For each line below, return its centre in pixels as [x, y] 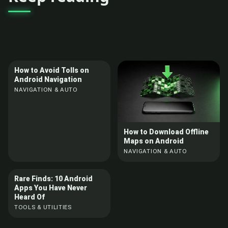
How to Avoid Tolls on [52, 70]
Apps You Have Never [51, 188]
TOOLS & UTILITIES [43, 207]
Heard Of [30, 197]
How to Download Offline [166, 132]
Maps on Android [154, 141]
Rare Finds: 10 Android [53, 178]
